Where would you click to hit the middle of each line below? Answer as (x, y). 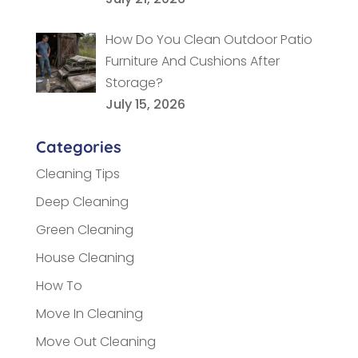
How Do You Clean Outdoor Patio (209, 40)
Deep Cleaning (82, 202)
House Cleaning (85, 258)
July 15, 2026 (145, 105)
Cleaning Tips (78, 174)
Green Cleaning (84, 230)
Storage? (134, 83)
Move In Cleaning (89, 314)
